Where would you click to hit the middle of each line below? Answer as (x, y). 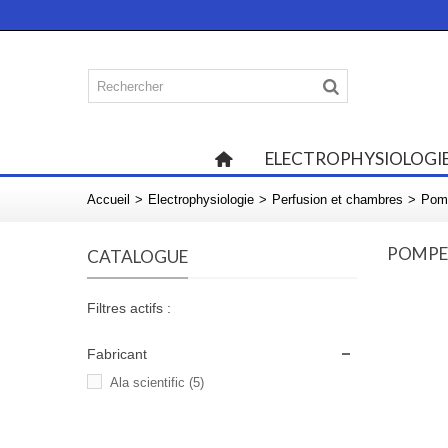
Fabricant (117, 354)
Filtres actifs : (129, 308)
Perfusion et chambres (337, 199)
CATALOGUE (137, 256)
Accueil (108, 199)
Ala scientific (147, 382)
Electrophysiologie (201, 199)
